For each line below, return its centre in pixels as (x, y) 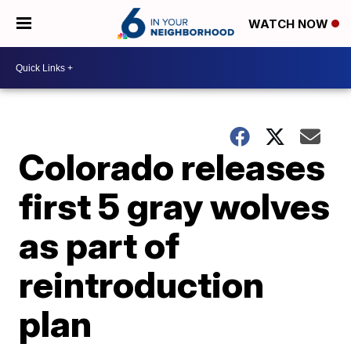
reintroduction (142, 284)
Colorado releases (172, 167)
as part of (100, 245)
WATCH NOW (290, 24)
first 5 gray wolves (175, 206)
